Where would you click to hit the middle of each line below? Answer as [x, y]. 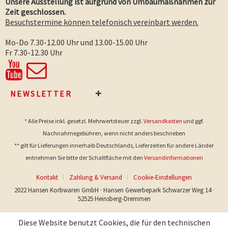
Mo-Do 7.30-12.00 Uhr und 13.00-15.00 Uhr [76, 42]
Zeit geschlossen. [35, 11]
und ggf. [193, 121]
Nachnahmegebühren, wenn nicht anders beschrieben [114, 133]
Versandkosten [163, 121]
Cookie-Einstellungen [163, 178]
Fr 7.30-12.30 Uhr [34, 52]
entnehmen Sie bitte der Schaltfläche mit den [84, 158]
